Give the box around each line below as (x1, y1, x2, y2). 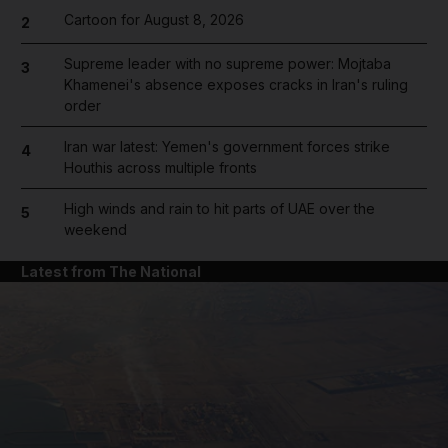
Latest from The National (21, 263, 201, 280)
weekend (63, 221, 127, 238)
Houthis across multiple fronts (63, 159, 257, 176)
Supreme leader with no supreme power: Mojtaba (63, 55, 391, 72)
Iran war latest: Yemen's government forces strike (63, 138, 390, 155)
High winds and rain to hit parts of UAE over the (63, 200, 375, 217)
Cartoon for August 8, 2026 (63, 10, 244, 28)
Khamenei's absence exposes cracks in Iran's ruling (63, 76, 408, 93)
